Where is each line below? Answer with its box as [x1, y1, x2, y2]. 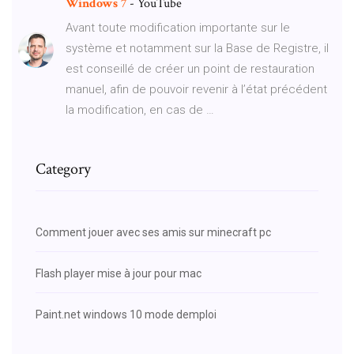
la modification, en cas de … [66, 102, 214, 117]
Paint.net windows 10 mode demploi [36, 307, 217, 321]
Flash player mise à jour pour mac [36, 266, 201, 280]
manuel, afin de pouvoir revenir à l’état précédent [66, 81, 327, 96]
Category [36, 158, 91, 179]
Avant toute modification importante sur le [66, 20, 290, 35]
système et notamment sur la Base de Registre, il [66, 40, 329, 55]
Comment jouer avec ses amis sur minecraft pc [36, 225, 271, 239]
